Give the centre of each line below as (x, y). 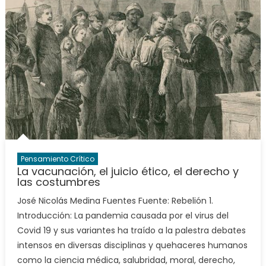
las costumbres (58, 182)
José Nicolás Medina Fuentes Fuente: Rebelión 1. (115, 200)
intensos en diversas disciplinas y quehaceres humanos (132, 245)
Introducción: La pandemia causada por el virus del (123, 215)
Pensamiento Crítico (57, 159)
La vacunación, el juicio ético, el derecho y (128, 171)
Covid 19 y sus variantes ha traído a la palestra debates (131, 230)
